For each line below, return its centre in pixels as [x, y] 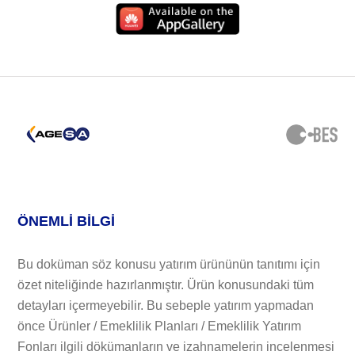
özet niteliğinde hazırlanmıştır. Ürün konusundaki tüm [166, 284]
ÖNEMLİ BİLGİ [67, 221]
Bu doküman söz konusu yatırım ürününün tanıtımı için [169, 264]
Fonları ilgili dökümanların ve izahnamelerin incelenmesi [176, 346]
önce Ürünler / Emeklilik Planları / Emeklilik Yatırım [160, 326]
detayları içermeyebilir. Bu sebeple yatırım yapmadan [166, 305]
